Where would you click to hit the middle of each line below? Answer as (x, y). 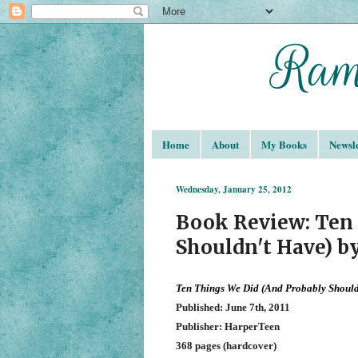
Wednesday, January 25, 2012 (233, 189)
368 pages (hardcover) (226, 346)
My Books (284, 144)
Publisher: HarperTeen (227, 327)
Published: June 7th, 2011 (233, 308)
